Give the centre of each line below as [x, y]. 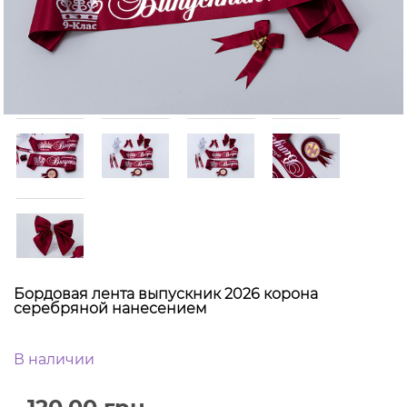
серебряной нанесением [110, 309]
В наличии [54, 360]
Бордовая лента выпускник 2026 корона [166, 294]
